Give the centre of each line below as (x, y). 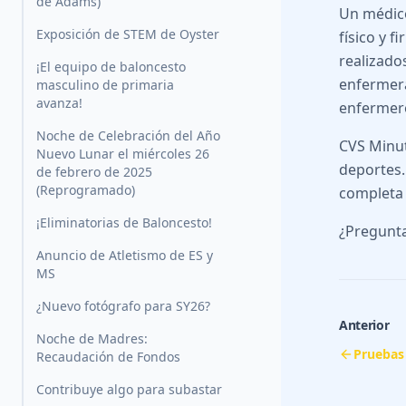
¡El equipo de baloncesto (111, 67)
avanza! (59, 103)
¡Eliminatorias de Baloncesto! (124, 223)
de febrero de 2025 (94, 172)
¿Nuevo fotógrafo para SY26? (123, 306)
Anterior (364, 325)
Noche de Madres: (92, 339)
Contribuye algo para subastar (129, 390)
